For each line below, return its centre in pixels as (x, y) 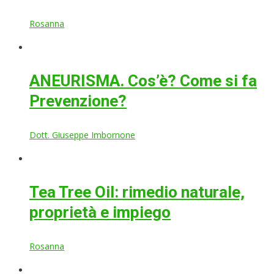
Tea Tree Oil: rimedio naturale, (137, 192)
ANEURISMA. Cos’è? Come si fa (143, 81)
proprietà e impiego (100, 213)
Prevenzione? (78, 101)
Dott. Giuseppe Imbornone (82, 135)
